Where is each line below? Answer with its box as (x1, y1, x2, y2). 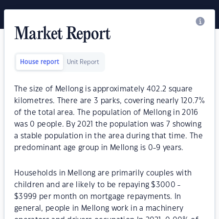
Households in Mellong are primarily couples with (14, 170, 192, 177)
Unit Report (67, 59, 99, 65)
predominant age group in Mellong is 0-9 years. (14, 144, 184, 152)
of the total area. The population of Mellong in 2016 (14, 109, 198, 116)
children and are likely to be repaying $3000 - (14, 181, 181, 189)
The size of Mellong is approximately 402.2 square (14, 86, 193, 93)
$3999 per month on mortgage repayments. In (14, 193, 181, 200)
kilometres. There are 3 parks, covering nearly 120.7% (14, 97, 205, 105)
